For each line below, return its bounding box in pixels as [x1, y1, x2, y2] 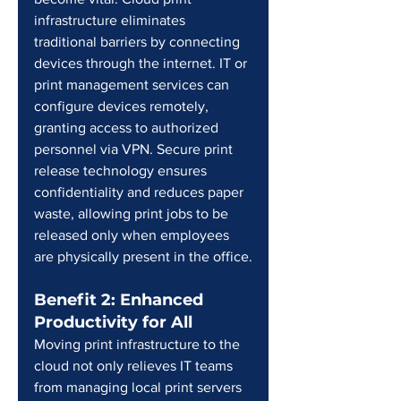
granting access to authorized [34, 120, 222, 135]
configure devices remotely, [34, 98, 212, 114]
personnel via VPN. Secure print [34, 141, 236, 157]
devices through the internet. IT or [34, 55, 251, 71]
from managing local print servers [34, 380, 245, 395]
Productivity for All [34, 312, 192, 332]
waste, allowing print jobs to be [34, 206, 232, 221]
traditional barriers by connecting [34, 34, 243, 49]
